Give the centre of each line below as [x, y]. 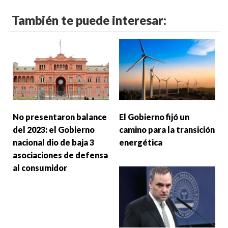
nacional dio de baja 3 [53, 142]
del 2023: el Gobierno [54, 129]
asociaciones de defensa [60, 155]
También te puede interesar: [89, 20]
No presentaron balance [60, 117]
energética [141, 142]
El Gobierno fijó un [154, 117]
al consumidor [40, 167]
